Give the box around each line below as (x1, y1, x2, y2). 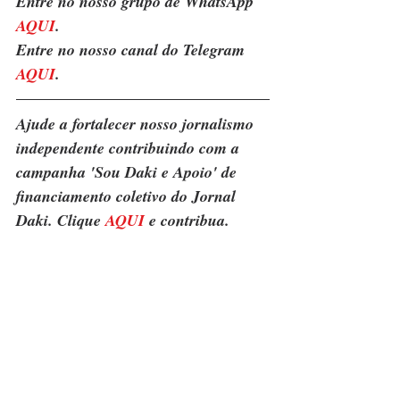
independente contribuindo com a (16, 137, 244, 160)
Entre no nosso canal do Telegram (16, 38, 249, 62)
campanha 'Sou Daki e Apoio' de (16, 161, 241, 184)
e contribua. (145, 209, 229, 232)
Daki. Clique (16, 209, 105, 232)
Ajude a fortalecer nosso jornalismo (16, 112, 258, 136)
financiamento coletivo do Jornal (16, 185, 240, 208)
